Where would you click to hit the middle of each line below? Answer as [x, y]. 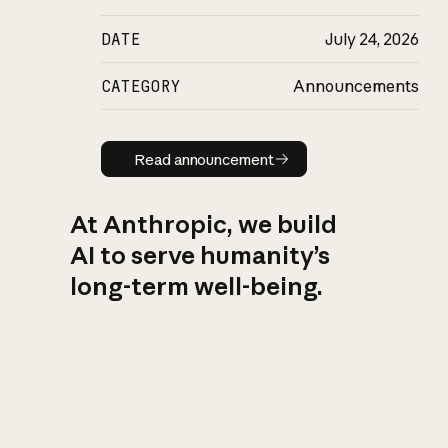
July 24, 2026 [372, 39]
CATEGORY [141, 86]
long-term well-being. [196, 285]
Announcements [356, 86]
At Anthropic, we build [203, 223]
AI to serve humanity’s [199, 254]
